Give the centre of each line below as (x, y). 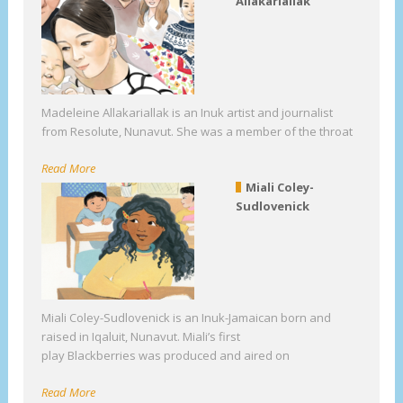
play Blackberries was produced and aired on (166, 356)
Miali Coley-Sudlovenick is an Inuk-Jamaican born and (187, 318)
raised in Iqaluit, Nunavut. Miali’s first (141, 337)
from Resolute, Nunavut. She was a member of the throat (197, 132)
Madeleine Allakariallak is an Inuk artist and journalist (188, 113)
